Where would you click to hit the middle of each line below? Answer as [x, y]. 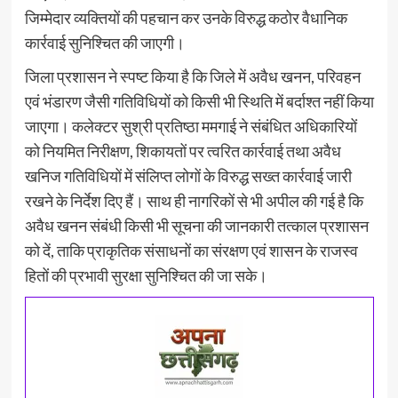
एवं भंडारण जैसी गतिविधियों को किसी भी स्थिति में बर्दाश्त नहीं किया [199, 102]
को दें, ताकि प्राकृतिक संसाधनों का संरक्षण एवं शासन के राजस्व [191, 251]
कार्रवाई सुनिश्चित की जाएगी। [104, 43]
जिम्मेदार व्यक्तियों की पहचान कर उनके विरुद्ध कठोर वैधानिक [186, 18]
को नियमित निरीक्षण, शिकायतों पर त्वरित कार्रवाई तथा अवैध [183, 151]
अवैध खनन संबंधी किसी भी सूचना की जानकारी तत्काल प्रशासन [196, 226]
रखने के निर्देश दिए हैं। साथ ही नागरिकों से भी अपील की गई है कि [194, 201]
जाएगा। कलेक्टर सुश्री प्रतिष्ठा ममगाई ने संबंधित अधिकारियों [191, 127]
